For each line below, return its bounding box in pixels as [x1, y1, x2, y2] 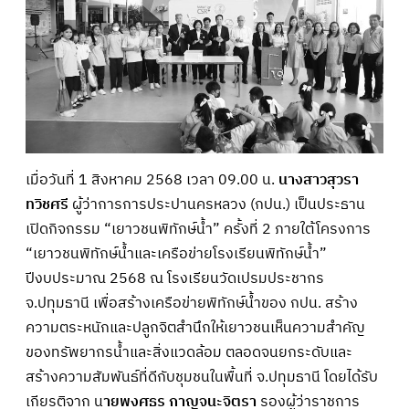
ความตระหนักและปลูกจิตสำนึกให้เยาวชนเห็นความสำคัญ [26, 315, 365, 341]
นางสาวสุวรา [278, 167, 359, 193]
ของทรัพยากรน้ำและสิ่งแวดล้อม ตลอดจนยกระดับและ [26, 340, 352, 365]
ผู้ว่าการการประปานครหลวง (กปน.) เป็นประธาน [72, 192, 365, 217]
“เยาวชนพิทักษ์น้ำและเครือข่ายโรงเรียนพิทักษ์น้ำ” [26, 241, 327, 267]
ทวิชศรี [26, 192, 72, 217]
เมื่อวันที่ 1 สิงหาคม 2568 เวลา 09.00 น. [26, 167, 278, 193]
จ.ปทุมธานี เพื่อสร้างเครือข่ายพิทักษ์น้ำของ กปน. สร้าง [26, 290, 358, 316]
